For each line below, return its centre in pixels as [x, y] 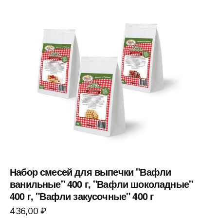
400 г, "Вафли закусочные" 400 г [82, 196]
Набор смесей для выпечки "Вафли [91, 171]
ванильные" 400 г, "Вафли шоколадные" [101, 183]
